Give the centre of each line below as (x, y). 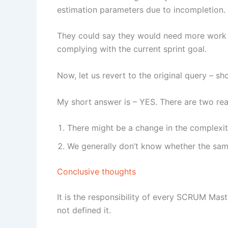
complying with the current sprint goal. (133, 49)
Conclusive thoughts (96, 172)
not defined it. (85, 210)
